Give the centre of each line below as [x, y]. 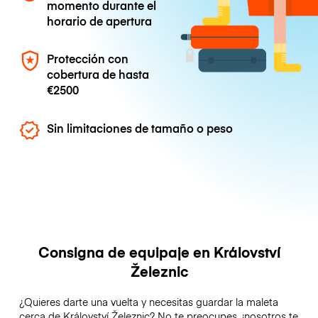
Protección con [88, 59]
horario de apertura [100, 21]
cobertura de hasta [98, 74]
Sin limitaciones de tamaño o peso [140, 127]
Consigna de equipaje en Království [159, 251]
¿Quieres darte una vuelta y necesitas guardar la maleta [148, 301]
